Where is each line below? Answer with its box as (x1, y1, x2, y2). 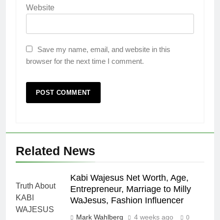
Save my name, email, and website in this (37, 45, 170, 54)
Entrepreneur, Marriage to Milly (70, 184, 191, 194)
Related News (16, 144, 95, 158)
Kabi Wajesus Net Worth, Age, (70, 173, 189, 183)
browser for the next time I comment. (26, 57, 144, 66)
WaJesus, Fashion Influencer (70, 195, 184, 206)
